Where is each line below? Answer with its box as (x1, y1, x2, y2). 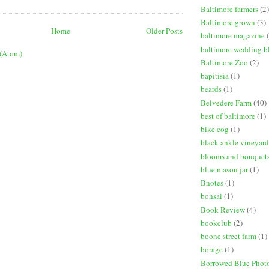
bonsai (201, 190, 222, 202)
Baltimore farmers (201, 3, 258, 14)
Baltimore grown (201, 17, 255, 28)
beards (201, 83, 222, 95)
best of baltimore (201, 110, 255, 121)
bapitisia (201, 70, 229, 82)
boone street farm (201, 231, 256, 242)
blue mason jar (201, 163, 248, 175)
